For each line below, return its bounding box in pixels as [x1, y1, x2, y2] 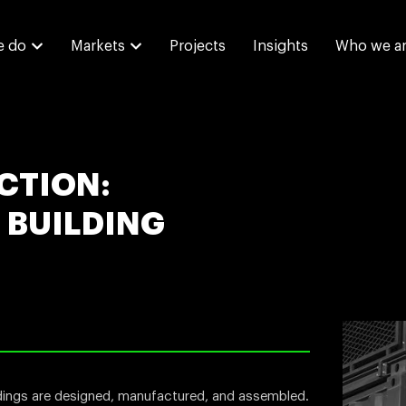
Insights [252, 39, 308, 54]
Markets [70, 39, 125, 54]
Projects [169, 39, 226, 54]
